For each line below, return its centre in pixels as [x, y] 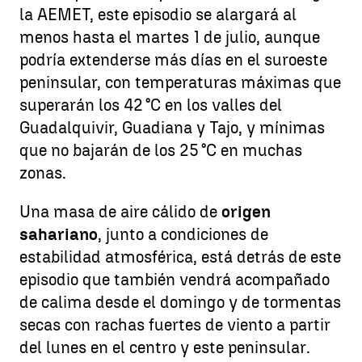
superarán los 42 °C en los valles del [151, 105]
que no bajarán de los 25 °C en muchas [161, 150]
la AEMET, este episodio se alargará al [158, 15]
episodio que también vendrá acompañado [175, 280]
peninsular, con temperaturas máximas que [180, 82]
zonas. [43, 173]
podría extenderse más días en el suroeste [173, 60]
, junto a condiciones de [183, 234]
